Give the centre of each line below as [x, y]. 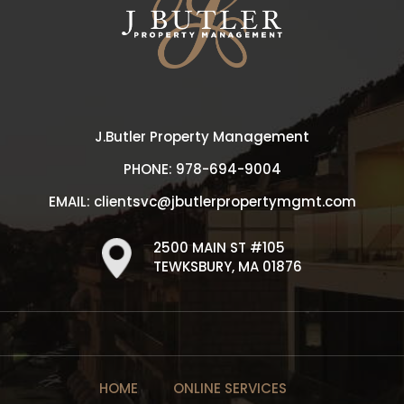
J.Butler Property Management [202, 137]
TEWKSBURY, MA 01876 [227, 267]
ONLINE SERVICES [230, 389]
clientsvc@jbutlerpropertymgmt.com [225, 202]
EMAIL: [71, 202]
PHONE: [149, 170]
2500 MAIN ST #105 [219, 248]
